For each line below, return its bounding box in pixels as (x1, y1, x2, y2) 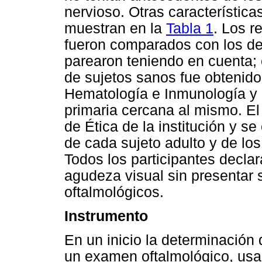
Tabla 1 (166, 20, 213, 37)
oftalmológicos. (64, 184, 164, 201)
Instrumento (64, 208, 148, 225)
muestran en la (64, 20, 166, 37)
